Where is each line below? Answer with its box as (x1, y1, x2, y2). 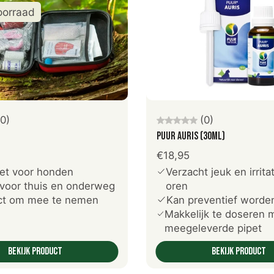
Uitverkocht (15, 99, 55, 110)
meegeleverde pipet (165, 222, 262, 235)
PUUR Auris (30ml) (157, 130, 225, 143)
